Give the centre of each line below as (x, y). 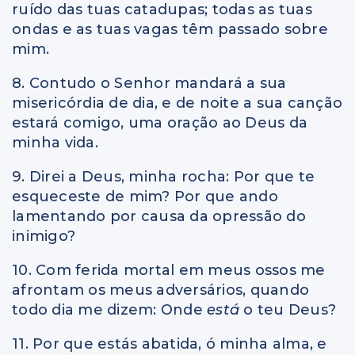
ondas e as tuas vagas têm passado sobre (170, 29)
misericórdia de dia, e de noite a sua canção (177, 103)
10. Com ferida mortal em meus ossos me (169, 270)
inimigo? (44, 236)
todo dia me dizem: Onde (109, 309)
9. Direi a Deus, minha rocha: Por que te (163, 176)
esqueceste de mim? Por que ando (145, 196)
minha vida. (55, 142)
